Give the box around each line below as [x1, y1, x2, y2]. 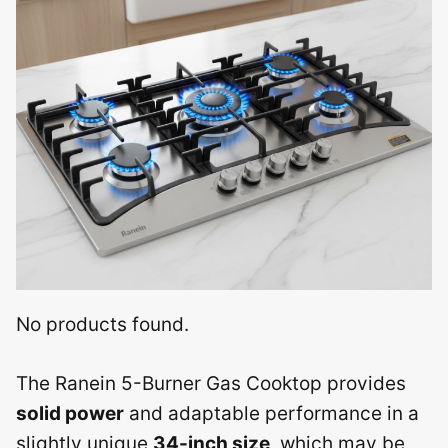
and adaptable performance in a [124, 401, 419, 425]
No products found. [16, 313, 189, 337]
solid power [16, 401, 124, 425]
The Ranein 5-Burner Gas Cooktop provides [16, 371, 406, 395]
